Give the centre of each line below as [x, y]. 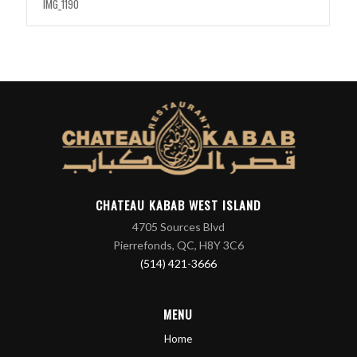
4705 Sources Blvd [178, 227]
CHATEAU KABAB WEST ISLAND [178, 205]
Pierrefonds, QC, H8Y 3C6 [178, 245]
